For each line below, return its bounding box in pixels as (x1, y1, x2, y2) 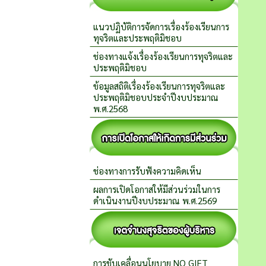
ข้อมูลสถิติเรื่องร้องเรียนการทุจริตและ (93, 80, 225, 91)
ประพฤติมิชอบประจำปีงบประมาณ (93, 91, 218, 103)
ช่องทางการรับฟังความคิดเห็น (93, 165, 201, 176)
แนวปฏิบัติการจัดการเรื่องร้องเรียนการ (93, 21, 229, 32)
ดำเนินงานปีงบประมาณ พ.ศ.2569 (93, 195, 217, 206)
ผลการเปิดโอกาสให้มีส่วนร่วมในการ (93, 183, 220, 195)
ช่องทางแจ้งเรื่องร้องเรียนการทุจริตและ (93, 50, 233, 62)
